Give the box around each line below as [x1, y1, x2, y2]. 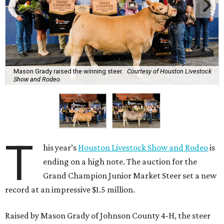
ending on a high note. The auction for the [43, 156, 197, 167]
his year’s [43, 142, 78, 153]
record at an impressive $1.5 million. [5, 184, 135, 195]
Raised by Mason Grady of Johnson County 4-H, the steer [5, 210, 210, 221]
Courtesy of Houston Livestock [127, 67, 211, 75]
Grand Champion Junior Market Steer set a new [43, 170, 217, 181]
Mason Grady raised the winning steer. [13, 67, 123, 75]
